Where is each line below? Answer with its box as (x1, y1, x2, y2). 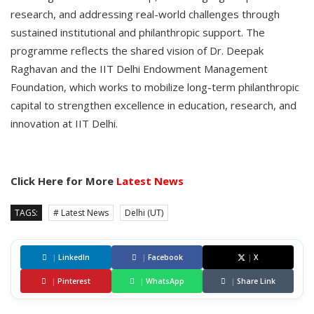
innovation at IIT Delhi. (11, 116, 118, 131)
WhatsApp (146, 276, 184, 287)
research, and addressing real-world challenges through (11, 7, 280, 22)
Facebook (147, 252, 183, 263)
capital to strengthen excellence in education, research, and (11, 98, 296, 113)
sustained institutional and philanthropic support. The (11, 25, 265, 40)
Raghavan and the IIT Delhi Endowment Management (11, 62, 268, 76)
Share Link (237, 276, 275, 287)
